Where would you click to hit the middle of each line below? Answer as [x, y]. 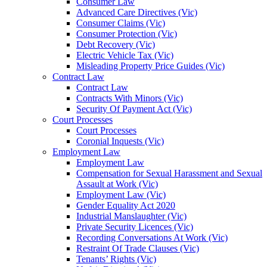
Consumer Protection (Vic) [127, 34]
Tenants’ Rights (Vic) [116, 259]
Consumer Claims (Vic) [121, 23]
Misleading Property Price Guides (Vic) [150, 66]
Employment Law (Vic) [121, 195]
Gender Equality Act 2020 [126, 205]
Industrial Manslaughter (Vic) [131, 216]
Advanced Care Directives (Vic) [137, 12]
